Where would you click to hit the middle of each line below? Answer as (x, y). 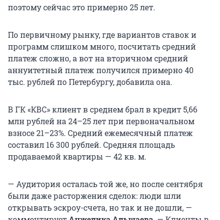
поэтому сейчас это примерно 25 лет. (82, 7)
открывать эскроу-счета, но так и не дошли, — (100, 208)
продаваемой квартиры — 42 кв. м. (77, 157)
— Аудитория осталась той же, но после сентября (105, 184)
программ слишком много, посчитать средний (102, 47)
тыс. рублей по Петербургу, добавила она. (90, 82)
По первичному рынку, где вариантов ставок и (102, 35)
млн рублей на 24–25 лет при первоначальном (101, 121)
